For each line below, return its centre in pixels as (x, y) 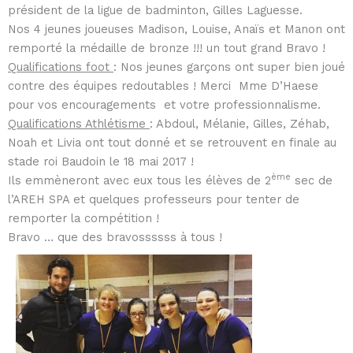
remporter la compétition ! (84, 218)
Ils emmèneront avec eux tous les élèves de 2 (139, 180)
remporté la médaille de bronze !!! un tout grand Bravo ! (167, 48)
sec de (312, 180)
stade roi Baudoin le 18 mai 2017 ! (101, 161)
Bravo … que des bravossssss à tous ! (115, 237)
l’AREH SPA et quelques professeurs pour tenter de (154, 199)
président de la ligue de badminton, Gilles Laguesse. (155, 10)
